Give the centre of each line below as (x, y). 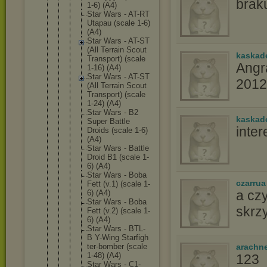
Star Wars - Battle (118, 148)
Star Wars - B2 (113, 112)
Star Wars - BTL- (116, 229)
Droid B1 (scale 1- (118, 157)
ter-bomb (102, 246)
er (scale (132, 246)
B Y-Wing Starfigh (118, 237)
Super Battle (108, 121)
